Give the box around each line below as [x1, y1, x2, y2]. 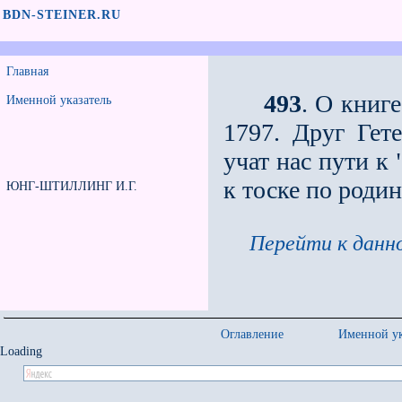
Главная [6, 65, 48, 78]
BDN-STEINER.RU [3, 8, 121, 22]
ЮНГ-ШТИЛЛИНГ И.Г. [6, 179, 137, 193]
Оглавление [221, 328, 284, 341]
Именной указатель [6, 93, 111, 107]
